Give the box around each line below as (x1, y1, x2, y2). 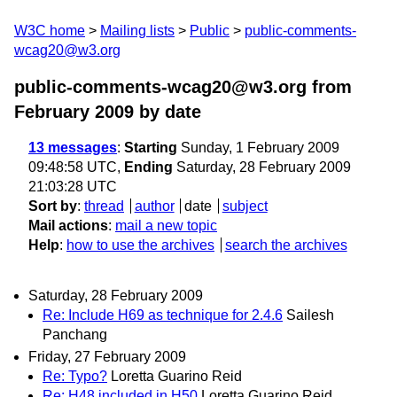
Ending (124, 160, 173, 175)
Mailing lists (100, 23, 175, 38)
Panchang (43, 327, 107, 343)
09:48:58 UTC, (28, 160, 124, 175)
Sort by (28, 198, 77, 214)
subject (222, 198, 268, 214)
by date (134, 102, 201, 121)
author (134, 198, 175, 214)
